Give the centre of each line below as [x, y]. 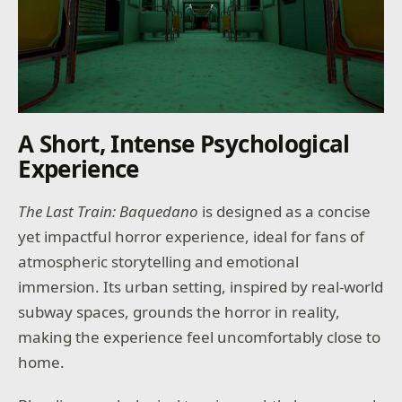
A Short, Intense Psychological [184, 144]
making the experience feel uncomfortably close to [200, 337]
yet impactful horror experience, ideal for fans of [192, 237]
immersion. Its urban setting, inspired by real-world [201, 287]
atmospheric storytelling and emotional [159, 262]
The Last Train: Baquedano [109, 212]
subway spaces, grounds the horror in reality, [179, 312]
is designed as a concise [285, 212]
